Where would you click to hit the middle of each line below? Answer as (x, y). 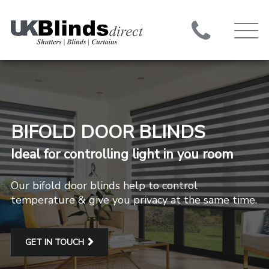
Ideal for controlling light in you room (122, 154)
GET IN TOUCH (54, 242)
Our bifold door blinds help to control (104, 185)
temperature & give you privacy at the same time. (134, 200)
